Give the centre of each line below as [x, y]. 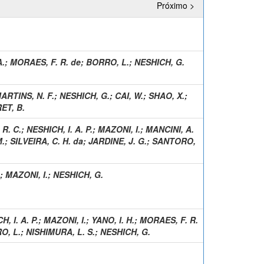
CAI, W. [129, 95]
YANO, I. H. [113, 220]
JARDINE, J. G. [118, 141]
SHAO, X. [166, 95]
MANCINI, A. [170, 129]
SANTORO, [174, 141]
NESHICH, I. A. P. [60, 129]
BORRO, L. [108, 62]
